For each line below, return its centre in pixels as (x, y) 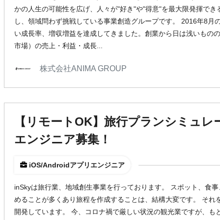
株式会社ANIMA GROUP (83, 69)
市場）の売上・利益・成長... (58, 46)
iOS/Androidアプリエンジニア (77, 165)
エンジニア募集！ (63, 139)
